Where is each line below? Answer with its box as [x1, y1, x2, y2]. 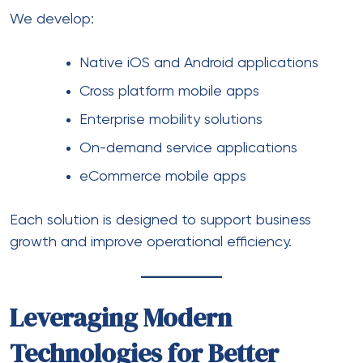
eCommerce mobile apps [79, 169, 246, 184]
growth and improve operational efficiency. [10, 234, 292, 250]
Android [184, 55, 233, 70]
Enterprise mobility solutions [79, 112, 263, 127]
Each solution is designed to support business [10, 212, 311, 228]
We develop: [10, 11, 94, 27]
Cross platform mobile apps [79, 83, 259, 99]
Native [79, 55, 127, 70]
